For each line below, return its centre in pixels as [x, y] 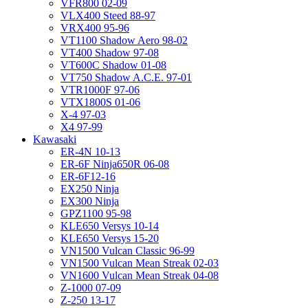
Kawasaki [55, 140]
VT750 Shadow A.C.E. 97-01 [126, 78]
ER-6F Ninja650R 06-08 [115, 164]
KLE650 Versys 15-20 [110, 239]
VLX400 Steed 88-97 [108, 16]
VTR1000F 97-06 [100, 90]
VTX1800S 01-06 [100, 102]
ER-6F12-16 [88, 177]
